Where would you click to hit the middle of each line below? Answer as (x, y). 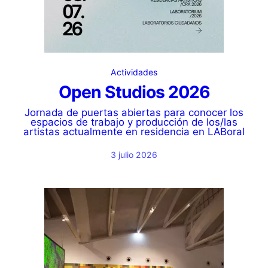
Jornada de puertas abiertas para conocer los (134, 112)
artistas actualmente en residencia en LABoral (134, 132)
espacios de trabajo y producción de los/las (134, 122)
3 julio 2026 (134, 155)
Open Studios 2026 (134, 92)
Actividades (134, 72)
